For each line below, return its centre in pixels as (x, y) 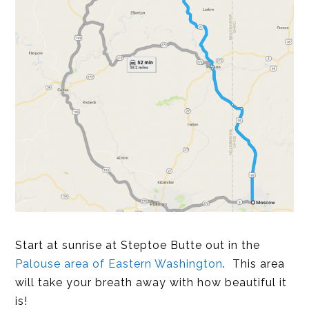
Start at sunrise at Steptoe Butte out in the (138, 246)
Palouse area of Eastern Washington (119, 264)
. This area (254, 264)
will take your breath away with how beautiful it (151, 283)
